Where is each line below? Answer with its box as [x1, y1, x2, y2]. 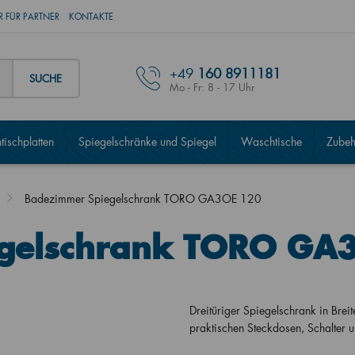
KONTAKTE [68, 11, 113, 22]
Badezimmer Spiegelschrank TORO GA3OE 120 [24, 191, 261, 206]
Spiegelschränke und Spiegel [78, 134, 216, 149]
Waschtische [240, 134, 302, 149]
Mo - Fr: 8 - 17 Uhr [169, 80, 254, 94]
